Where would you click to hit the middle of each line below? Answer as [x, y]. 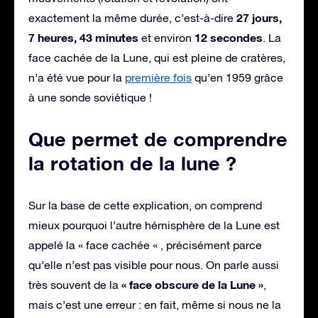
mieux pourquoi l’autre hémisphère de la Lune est [154, 225]
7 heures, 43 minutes [83, 37]
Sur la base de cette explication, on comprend [145, 205]
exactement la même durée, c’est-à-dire [132, 17]
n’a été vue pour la [77, 77]
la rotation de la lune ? [132, 163]
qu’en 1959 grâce [237, 77]
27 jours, [259, 17]
